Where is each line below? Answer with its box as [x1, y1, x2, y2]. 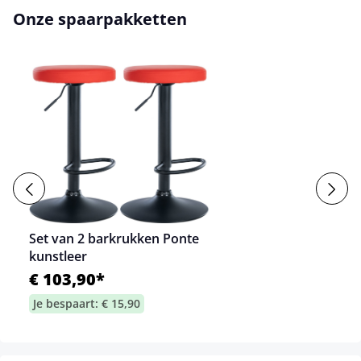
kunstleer [29, 247, 87, 265]
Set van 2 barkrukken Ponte [29, 229, 199, 247]
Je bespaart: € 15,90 [33, 295, 140, 311]
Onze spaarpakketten [13, 7, 187, 30]
